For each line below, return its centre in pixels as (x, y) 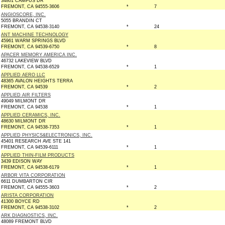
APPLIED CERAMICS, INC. (31, 115)
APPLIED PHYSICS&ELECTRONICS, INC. (47, 135)
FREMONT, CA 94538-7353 (30, 127)
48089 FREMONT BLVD (26, 221)
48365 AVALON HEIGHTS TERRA (37, 81)
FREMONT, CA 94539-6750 (30, 47)
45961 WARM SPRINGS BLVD (33, 41)
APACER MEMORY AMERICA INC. (39, 55)
